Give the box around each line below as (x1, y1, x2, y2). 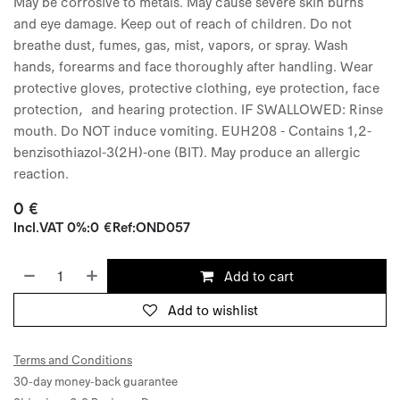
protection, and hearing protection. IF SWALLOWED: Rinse (13, 99, 383, 117)
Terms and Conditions (13, 351, 132, 367)
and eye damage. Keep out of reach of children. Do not (13, 13, 352, 31)
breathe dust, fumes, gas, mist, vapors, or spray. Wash (13, 35, 348, 53)
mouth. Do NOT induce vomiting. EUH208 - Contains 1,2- (13, 121, 371, 138)
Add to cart (221, 266, 295, 284)
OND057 (136, 217, 190, 235)
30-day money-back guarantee (13, 372, 178, 388)
